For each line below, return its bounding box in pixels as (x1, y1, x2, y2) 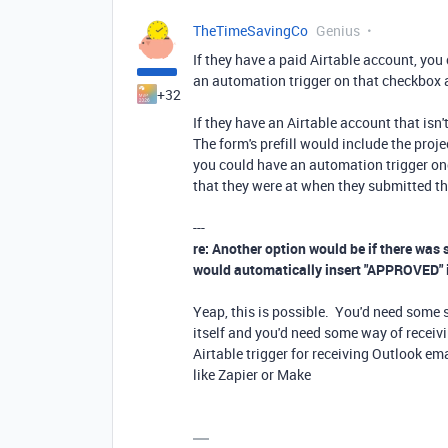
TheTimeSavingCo (193, 20, 308, 40)
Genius (316, 20, 360, 40)
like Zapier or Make (193, 364, 311, 384)
